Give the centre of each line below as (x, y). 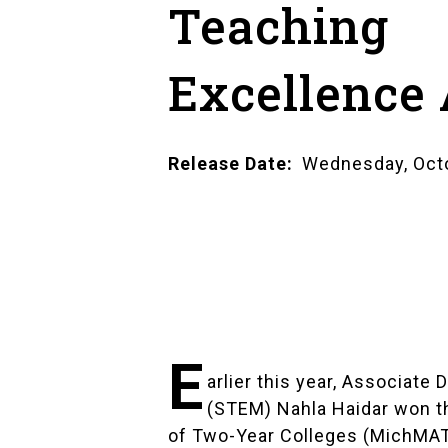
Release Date (227, 164)
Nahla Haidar (333, 408)
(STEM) (242, 408)
